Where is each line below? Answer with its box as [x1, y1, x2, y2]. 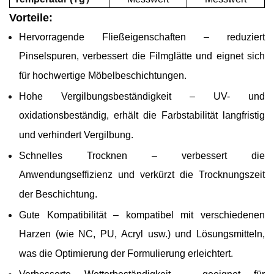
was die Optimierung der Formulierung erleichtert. [19, 248, 233, 261]
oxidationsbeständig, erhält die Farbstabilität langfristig [19, 110, 265, 123]
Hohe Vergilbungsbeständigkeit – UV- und [19, 91, 265, 102]
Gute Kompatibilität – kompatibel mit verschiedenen [19, 210, 265, 221]
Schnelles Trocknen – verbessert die [19, 150, 265, 161]
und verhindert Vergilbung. [19, 130, 133, 143]
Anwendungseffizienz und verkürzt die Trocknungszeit [19, 169, 265, 182]
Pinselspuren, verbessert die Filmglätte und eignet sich [19, 51, 265, 64]
